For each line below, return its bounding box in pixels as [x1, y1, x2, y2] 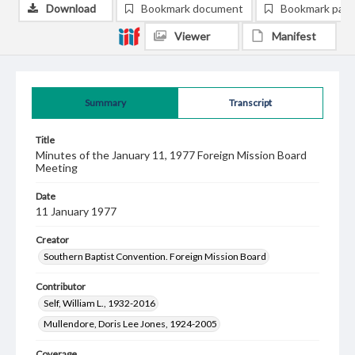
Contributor [36, 281, 86, 292]
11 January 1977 [36, 204, 116, 218]
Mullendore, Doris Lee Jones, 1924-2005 [44, 318, 217, 330]
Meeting [36, 161, 78, 174]
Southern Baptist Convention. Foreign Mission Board [44, 250, 266, 262]
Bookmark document [141, 2, 243, 15]
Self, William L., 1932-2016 [44, 297, 155, 309]
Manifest [272, 29, 316, 43]
